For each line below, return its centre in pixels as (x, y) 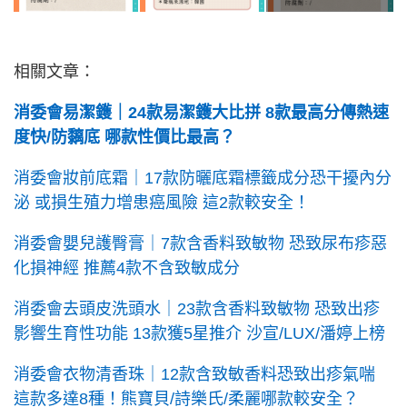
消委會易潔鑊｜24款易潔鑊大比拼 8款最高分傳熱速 (201, 112)
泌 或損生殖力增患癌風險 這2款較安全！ (162, 202)
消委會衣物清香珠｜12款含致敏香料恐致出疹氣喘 (194, 374)
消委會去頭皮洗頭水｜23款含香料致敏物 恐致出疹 (197, 308)
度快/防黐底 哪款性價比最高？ (124, 137)
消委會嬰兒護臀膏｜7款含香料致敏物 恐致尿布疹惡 (200, 243)
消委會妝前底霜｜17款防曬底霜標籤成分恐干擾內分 (203, 178)
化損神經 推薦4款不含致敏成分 (127, 268)
